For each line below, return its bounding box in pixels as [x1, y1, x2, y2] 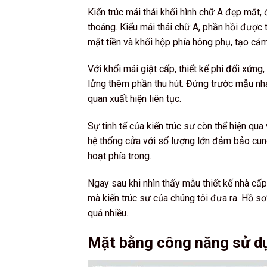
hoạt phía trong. [88, 150, 151, 162]
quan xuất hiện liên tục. [88, 93, 181, 105]
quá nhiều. [88, 207, 128, 219]
